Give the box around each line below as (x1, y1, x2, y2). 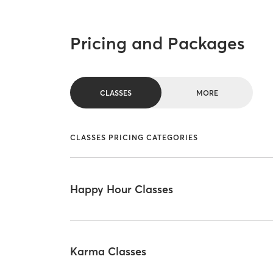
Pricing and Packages (70, 32, 246, 54)
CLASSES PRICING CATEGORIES (70, 132, 199, 142)
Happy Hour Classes (70, 182, 174, 196)
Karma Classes (70, 244, 147, 259)
